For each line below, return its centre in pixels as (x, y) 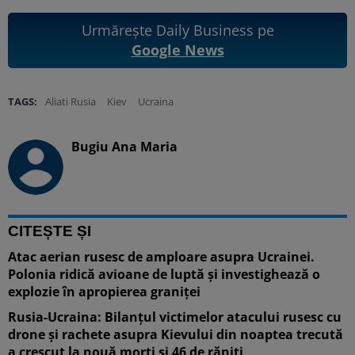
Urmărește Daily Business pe (177, 30)
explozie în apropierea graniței (104, 291)
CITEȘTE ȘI (50, 231)
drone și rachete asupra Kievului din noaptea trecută (176, 334)
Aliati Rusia (71, 101)
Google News (177, 50)
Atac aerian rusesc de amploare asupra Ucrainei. (161, 256)
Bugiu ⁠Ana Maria (124, 146)
